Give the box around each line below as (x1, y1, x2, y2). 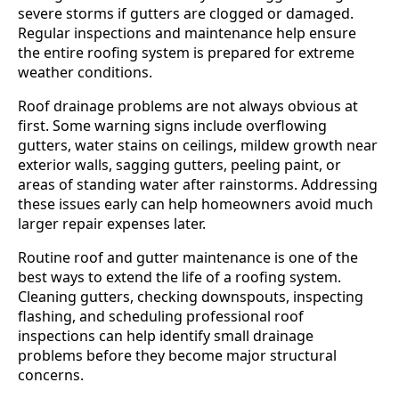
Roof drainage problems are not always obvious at (18, 95, 358, 116)
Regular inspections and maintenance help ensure (18, 22, 356, 43)
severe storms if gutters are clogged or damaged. (18, 3, 354, 23)
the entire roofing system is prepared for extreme (18, 42, 354, 62)
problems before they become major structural (18, 345, 337, 365)
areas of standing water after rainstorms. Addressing (18, 174, 378, 194)
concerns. (18, 364, 84, 385)
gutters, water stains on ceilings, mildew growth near (18, 134, 378, 155)
